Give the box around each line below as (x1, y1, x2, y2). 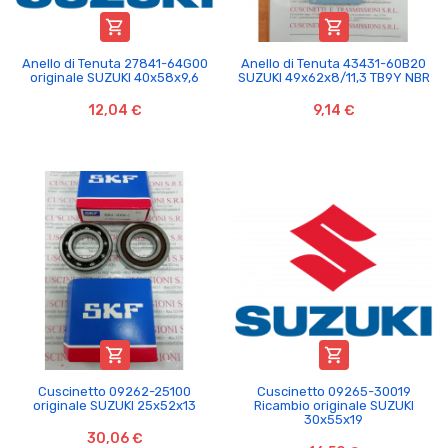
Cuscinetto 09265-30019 (256, 383, 411, 399)
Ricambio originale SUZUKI (253, 397, 414, 413)
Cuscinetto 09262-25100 (38, 383, 191, 399)
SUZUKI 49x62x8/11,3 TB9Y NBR (237, 69, 430, 85)
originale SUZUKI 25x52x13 (33, 397, 196, 413)
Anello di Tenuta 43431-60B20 (241, 55, 426, 71)
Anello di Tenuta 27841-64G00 (21, 55, 208, 71)
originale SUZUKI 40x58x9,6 (30, 69, 199, 85)
